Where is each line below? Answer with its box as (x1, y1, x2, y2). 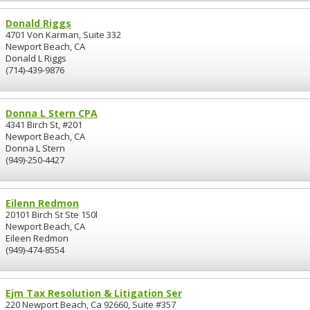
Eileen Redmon (6, 232, 69, 244)
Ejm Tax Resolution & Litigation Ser (6, 286, 182, 300)
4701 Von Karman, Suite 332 (6, 28, 121, 41)
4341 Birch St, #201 (6, 118, 82, 131)
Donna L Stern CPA (6, 107, 98, 120)
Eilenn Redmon (6, 197, 79, 210)
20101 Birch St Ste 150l (6, 208, 98, 221)
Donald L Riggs (6, 52, 66, 64)
